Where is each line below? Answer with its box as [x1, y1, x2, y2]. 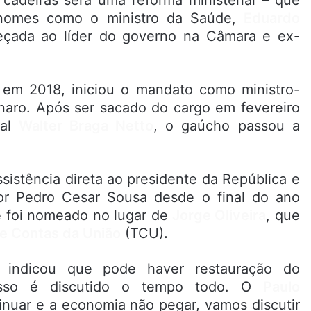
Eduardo [243, 10, 300, 27]
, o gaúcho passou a [153, 117, 300, 135]
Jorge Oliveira [171, 207, 267, 224]
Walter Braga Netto [18, 117, 154, 135]
